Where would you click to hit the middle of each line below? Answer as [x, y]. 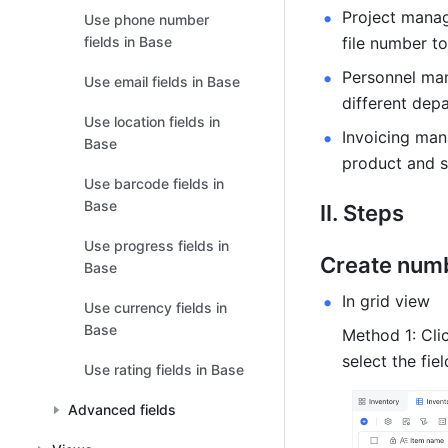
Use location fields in [152, 121]
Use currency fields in [155, 307]
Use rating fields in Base [164, 369]
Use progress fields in [156, 245]
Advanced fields [122, 409]
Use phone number [146, 19]
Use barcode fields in [154, 183]
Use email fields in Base [162, 81]
